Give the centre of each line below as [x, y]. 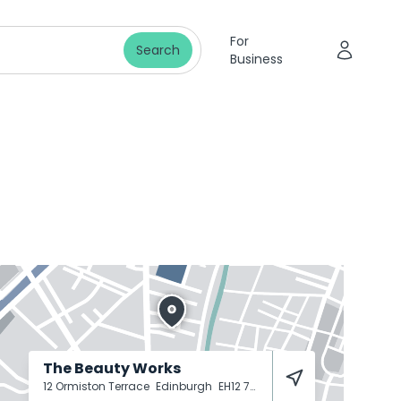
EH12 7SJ [234, 386]
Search [158, 50]
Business [256, 59]
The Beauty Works [112, 368]
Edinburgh [185, 386]
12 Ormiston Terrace [98, 386]
